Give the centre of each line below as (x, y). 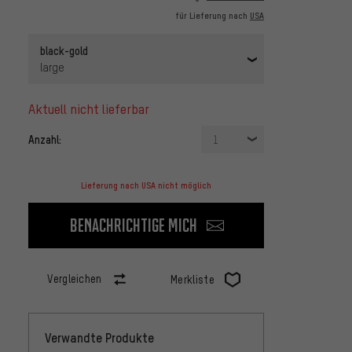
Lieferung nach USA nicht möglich (146, 186)
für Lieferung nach (213, 16)
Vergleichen (75, 279)
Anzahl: (45, 139)
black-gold (64, 51)
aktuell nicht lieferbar (92, 109)
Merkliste (192, 280)
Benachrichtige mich (134, 225)
